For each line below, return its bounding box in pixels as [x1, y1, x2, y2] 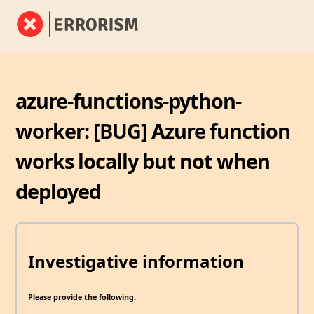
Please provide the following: [28, 292, 136, 302]
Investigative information [28, 249, 244, 273]
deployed [15, 177, 102, 205]
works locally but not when [15, 146, 271, 175]
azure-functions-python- [15, 86, 242, 114]
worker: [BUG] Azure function [15, 116, 291, 144]
